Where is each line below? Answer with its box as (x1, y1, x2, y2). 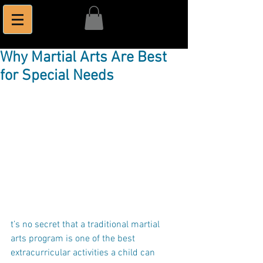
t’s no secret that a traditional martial (11, 219, 162, 231)
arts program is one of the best (11, 233, 137, 245)
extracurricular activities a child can (11, 247, 157, 259)
